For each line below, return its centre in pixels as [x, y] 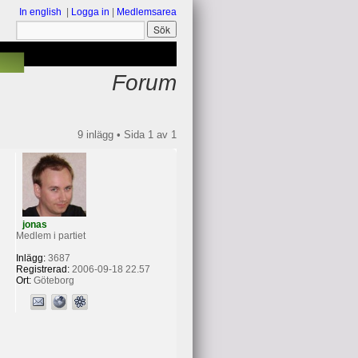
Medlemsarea [147, 12]
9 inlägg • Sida [113, 134]
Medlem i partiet [50, 235]
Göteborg [52, 280]
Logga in [90, 12]
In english [40, 12]
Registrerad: [42, 269]
